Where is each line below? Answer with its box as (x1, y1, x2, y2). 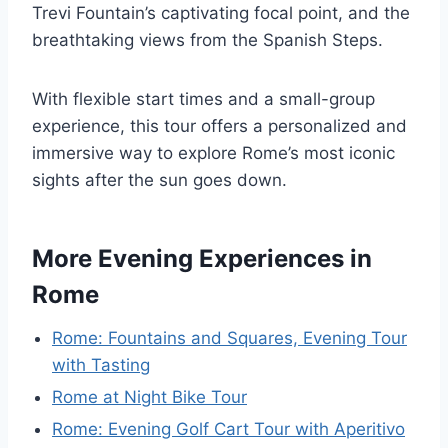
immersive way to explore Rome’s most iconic (32, 143, 395, 163)
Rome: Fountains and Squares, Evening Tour (52, 328, 407, 348)
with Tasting (52, 355, 150, 375)
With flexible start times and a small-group (32, 89, 375, 109)
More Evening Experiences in (32, 244, 372, 273)
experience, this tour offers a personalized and (32, 116, 407, 136)
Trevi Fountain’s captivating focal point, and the (32, 3, 410, 23)
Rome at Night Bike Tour (52, 387, 247, 407)
